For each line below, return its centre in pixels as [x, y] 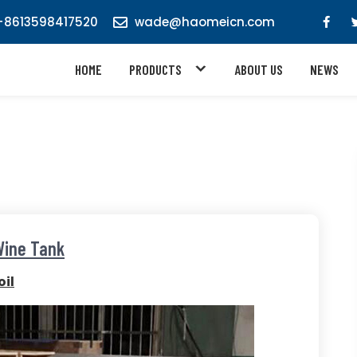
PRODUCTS [156, 69]
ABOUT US [258, 69]
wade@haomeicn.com [204, 22]
